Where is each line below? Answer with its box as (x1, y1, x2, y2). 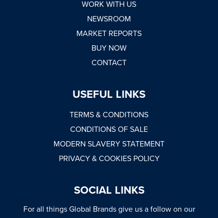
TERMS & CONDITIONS (70, 109, 148, 120)
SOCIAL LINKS (73, 182, 145, 198)
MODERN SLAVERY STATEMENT (54, 138, 164, 149)
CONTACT (91, 57, 127, 68)
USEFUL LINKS (73, 86, 145, 102)
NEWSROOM (87, 13, 131, 24)
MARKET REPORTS (76, 28, 142, 38)
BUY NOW (91, 42, 127, 53)
